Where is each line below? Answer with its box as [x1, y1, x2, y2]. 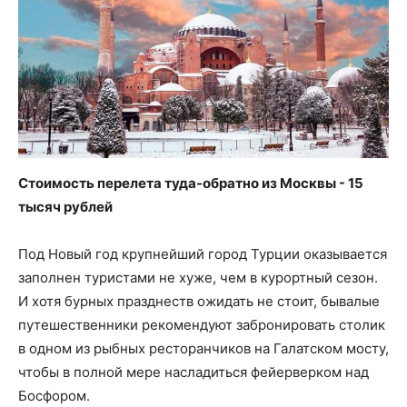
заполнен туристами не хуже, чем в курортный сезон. [18, 269, 378, 287]
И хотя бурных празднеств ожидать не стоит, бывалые [18, 293, 380, 311]
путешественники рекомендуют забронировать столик [18, 316, 385, 334]
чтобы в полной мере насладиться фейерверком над [18, 363, 369, 382]
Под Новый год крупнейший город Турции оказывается [18, 245, 387, 263]
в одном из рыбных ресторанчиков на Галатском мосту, [18, 340, 389, 358]
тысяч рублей [18, 198, 113, 216]
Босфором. [18, 387, 90, 405]
